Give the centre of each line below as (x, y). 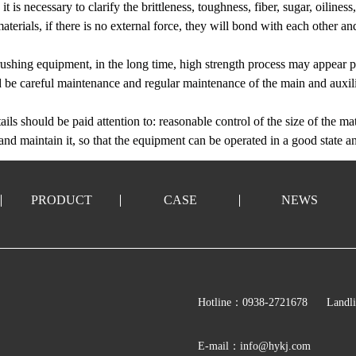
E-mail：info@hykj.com (254, 346)
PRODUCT (61, 200)
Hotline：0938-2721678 (254, 302)
